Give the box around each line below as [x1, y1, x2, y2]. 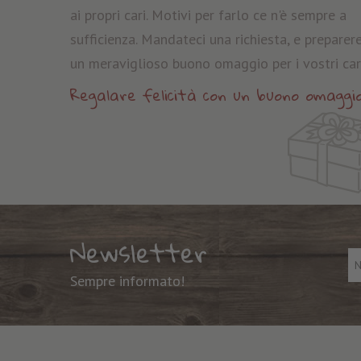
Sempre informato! [70, 271, 185, 290]
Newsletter [70, 228, 207, 276]
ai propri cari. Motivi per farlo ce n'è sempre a [70, 6, 346, 25]
